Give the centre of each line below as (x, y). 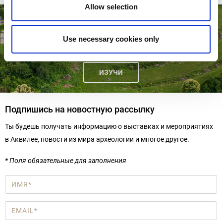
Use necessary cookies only (111, 39)
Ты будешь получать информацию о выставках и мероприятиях (109, 126)
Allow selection (111, 6)
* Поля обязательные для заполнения (66, 160)
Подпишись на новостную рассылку (80, 109)
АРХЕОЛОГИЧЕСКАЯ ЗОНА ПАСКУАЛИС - (111, 21)
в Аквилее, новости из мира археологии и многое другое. (97, 139)
